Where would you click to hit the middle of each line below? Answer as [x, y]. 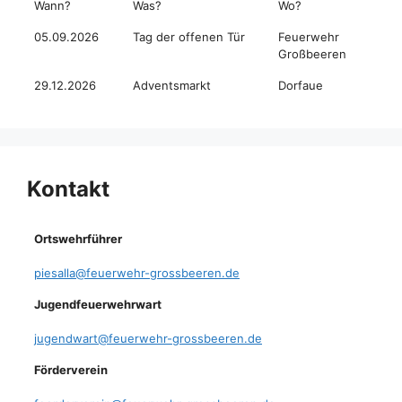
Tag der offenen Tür [189, 36]
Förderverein [71, 369]
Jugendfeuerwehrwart [98, 304]
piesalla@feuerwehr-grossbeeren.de [137, 272]
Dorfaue [301, 85]
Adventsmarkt [172, 85]
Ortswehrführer [78, 238]
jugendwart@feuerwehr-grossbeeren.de [148, 338]
